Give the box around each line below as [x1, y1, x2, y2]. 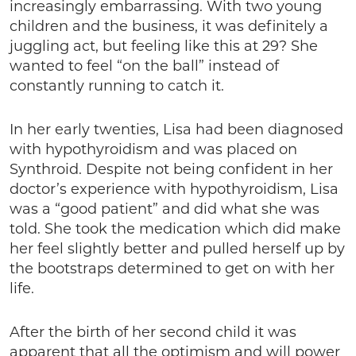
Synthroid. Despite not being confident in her [10, 161, 333, 178]
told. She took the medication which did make [10, 220, 341, 238]
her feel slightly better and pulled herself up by [10, 240, 345, 257]
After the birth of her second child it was [10, 323, 296, 341]
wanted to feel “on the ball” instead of [10, 57, 279, 75]
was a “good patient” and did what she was [10, 200, 319, 218]
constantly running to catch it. [10, 77, 224, 95]
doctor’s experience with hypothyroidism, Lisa [10, 180, 339, 198]
